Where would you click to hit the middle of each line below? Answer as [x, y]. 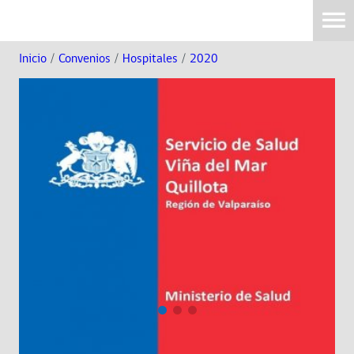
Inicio [33, 59]
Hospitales [150, 59]
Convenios [85, 59]
